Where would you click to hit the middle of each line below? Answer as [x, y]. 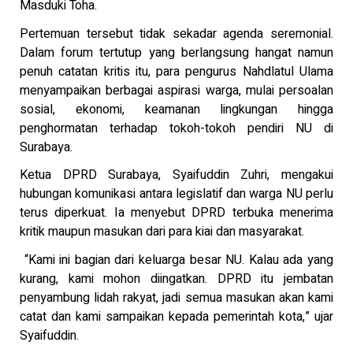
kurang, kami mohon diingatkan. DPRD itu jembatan [176, 279]
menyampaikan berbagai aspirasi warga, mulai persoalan [176, 90]
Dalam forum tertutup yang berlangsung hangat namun [176, 52]
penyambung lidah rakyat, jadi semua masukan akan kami [176, 297]
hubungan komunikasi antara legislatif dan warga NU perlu [176, 194]
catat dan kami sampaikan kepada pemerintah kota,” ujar [176, 316]
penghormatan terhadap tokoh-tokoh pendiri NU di [176, 128]
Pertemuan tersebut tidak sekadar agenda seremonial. [176, 33]
